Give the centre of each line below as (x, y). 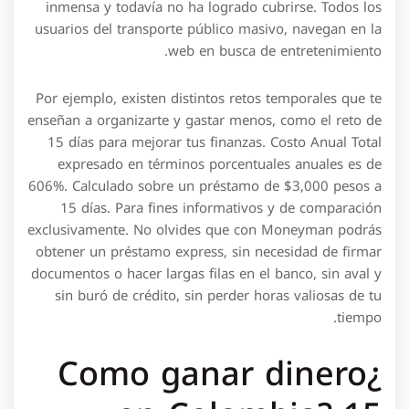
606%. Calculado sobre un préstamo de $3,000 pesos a (205, 186)
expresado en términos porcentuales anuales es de (220, 164)
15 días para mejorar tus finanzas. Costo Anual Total (215, 142)
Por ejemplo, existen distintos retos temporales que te (209, 99)
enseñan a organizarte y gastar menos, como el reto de (204, 121)
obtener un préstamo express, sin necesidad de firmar (209, 252)
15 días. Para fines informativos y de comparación (221, 208)
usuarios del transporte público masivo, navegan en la (208, 29)
